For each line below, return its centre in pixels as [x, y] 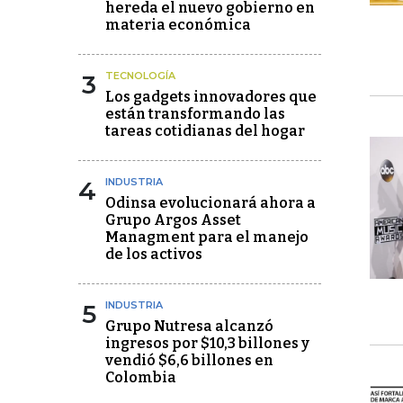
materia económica [178, 25]
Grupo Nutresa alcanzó [189, 326]
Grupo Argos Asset [173, 220]
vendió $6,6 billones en [189, 360]
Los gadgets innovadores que [211, 97]
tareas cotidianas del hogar [205, 131]
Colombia [141, 377]
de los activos [154, 254]
